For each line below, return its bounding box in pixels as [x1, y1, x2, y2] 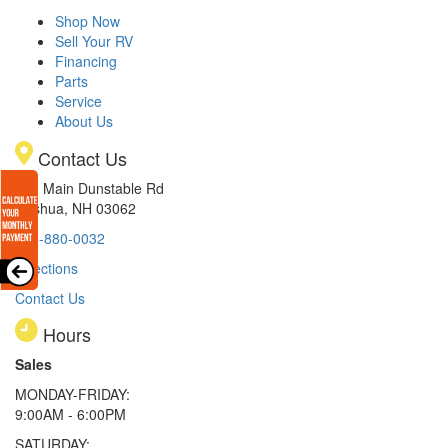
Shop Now [55, 10, 120, 31]
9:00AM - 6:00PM [15, 403, 126, 424]
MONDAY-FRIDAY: [15, 383, 130, 404]
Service [55, 90, 102, 111]
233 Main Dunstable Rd [15, 177, 164, 198]
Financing [55, 50, 117, 71]
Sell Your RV [55, 30, 133, 51]
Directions [15, 257, 78, 278]
